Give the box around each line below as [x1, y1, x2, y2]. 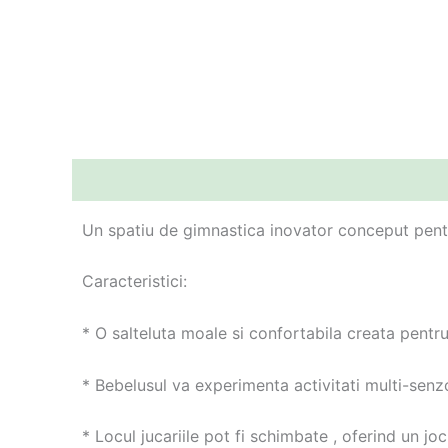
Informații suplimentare [171, 169, 354, 190]
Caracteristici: [82, 271, 187, 292]
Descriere [72, 169, 150, 190]
